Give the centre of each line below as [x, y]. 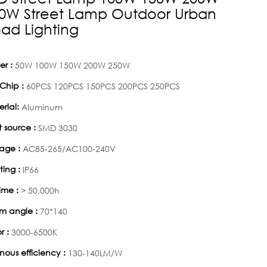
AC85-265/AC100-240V [69, 149]
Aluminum [42, 107]
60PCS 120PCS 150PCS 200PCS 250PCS [103, 86]
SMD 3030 [58, 128]
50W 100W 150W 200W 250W [72, 65]
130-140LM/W [95, 253]
